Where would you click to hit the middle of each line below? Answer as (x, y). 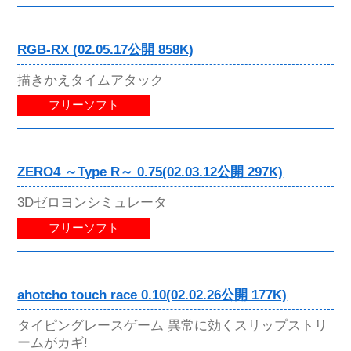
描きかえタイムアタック (91, 80)
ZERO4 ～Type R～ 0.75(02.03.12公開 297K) (150, 172)
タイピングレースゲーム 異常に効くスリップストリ (173, 325)
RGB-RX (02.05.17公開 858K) (106, 50)
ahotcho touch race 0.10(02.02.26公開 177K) (152, 295)
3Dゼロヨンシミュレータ (92, 203)
